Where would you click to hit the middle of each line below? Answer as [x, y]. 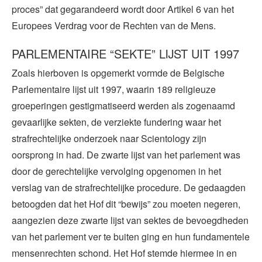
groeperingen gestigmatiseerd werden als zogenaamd [123, 105]
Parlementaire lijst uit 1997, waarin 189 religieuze [114, 89]
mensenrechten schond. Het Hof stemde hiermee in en [124, 253]
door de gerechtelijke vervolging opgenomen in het [116, 171]
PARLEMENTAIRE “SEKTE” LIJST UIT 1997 [125, 53]
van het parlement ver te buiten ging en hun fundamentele [131, 236]
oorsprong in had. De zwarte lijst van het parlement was [126, 154]
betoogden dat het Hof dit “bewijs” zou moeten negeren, [126, 204]
